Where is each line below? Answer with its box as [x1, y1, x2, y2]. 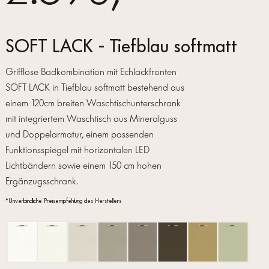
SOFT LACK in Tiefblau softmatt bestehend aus [5, 82, 184, 94]
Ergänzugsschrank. [5, 175, 78, 187]
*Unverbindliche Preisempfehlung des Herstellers [5, 198, 121, 205]
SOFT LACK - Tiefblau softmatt [5, 35, 237, 58]
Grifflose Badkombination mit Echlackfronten [5, 66, 177, 78]
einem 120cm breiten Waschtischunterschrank [5, 97, 181, 109]
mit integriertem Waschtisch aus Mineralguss [5, 113, 177, 125]
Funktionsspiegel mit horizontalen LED [5, 144, 150, 156]
